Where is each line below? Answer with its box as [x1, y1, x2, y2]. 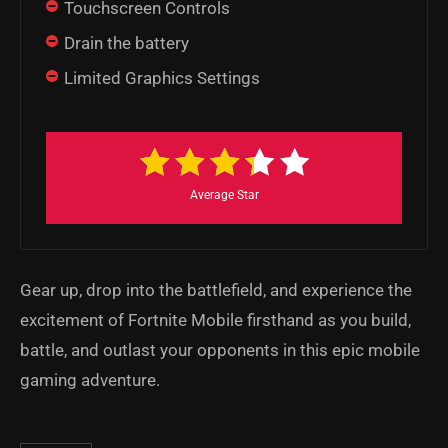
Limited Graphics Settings [64, 68, 260, 89]
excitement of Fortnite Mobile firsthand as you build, [20, 310, 411, 331]
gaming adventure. [20, 370, 160, 391]
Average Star [189, 188, 259, 203]
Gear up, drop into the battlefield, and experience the [20, 280, 412, 301]
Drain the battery [64, 33, 189, 54]
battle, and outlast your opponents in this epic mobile [20, 340, 420, 361]
